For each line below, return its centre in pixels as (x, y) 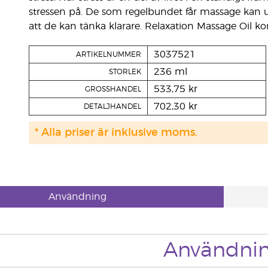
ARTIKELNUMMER (108, 54)
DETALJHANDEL (112, 106)
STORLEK (125, 72)
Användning (77, 197)
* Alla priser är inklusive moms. (116, 133)
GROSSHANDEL (113, 89)
